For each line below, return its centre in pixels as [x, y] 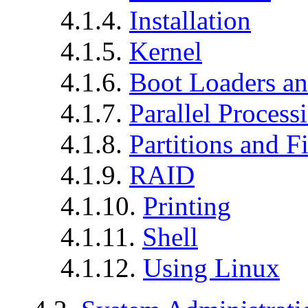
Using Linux [211, 267]
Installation [190, 20]
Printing [187, 206]
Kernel [166, 51]
